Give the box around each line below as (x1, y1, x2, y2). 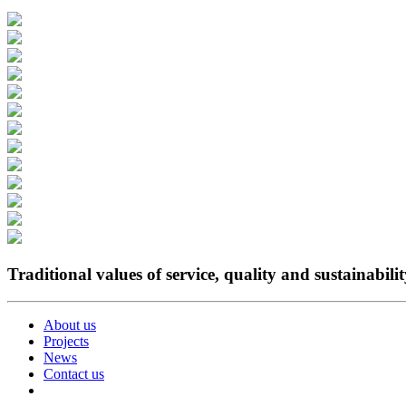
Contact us (43, 366, 104, 382)
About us (43, 317, 96, 333)
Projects (43, 333, 89, 350)
